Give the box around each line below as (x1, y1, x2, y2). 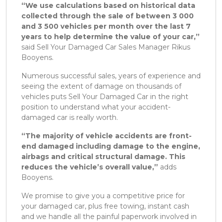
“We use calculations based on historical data (21, 1, 195, 10)
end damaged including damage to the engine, (21, 142, 200, 151)
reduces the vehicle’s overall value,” (21, 163, 158, 172)
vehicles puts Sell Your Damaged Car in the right (21, 92, 188, 102)
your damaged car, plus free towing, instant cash (21, 202, 189, 211)
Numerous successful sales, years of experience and (21, 71, 201, 81)
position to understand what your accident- (21, 103, 170, 112)
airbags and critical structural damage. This (21, 152, 185, 162)
